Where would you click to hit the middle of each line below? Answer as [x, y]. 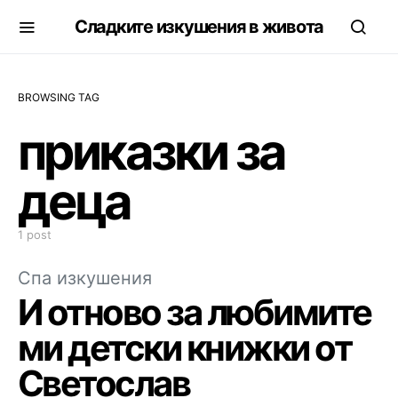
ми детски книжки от [185, 348]
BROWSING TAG [59, 97]
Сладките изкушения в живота [199, 27]
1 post [35, 235]
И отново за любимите [195, 312]
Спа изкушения [85, 278]
